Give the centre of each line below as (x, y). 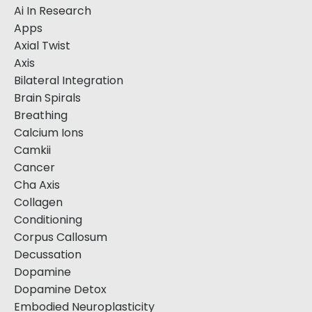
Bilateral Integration (69, 81)
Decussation (48, 255)
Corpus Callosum (61, 237)
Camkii (32, 150)
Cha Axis (37, 185)
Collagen (38, 203)
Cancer (34, 168)
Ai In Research (53, 11)
